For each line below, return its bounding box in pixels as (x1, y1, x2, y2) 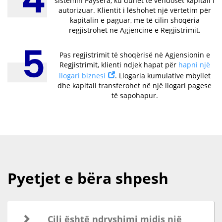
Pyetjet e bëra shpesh (7, 167, 168, 188)
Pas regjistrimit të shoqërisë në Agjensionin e (59, 50, 210, 59)
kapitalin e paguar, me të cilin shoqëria (69, 15, 200, 25)
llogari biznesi (58, 70, 106, 80)
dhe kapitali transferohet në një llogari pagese (57, 80, 212, 90)
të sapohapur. (111, 90, 158, 100)
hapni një (178, 59, 210, 69)
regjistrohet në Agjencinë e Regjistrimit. (68, 25, 201, 35)
